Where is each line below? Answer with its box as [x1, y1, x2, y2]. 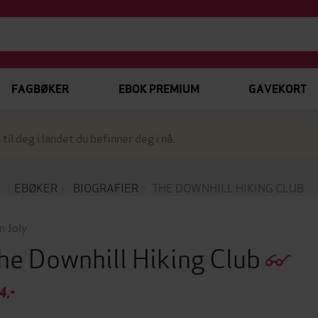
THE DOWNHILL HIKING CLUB [152, 179, 304, 195]
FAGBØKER [11, 82, 69, 97]
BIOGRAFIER [73, 179, 138, 195]
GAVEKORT [248, 82, 307, 97]
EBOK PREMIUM [118, 82, 199, 97]
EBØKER [14, 179, 57, 195]
